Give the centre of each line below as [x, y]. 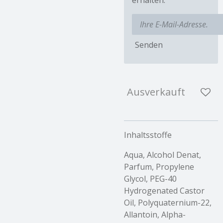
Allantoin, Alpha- [155, 214]
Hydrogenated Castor [164, 190]
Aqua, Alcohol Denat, [163, 155]
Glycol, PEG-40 [150, 178]
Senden [149, 45]
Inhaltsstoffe [148, 135]
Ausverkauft [156, 92]
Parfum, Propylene [159, 167]
